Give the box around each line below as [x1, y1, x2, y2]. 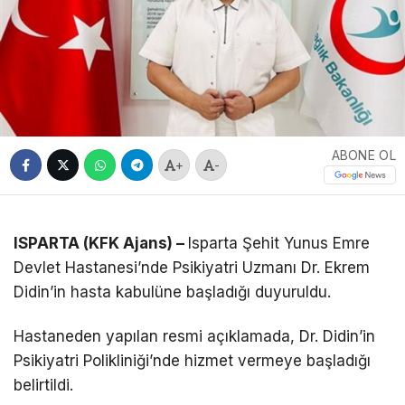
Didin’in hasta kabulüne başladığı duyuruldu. [14, 282, 331, 301]
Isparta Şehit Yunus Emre [188, 233, 370, 252]
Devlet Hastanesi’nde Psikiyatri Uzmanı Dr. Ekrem [14, 258, 370, 277]
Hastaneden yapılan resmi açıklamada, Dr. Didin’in [14, 326, 375, 345]
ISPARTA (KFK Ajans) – [14, 233, 188, 252]
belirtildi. [14, 375, 73, 394]
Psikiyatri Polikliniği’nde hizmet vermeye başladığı [14, 351, 371, 370]
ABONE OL [331, 146, 396, 163]
